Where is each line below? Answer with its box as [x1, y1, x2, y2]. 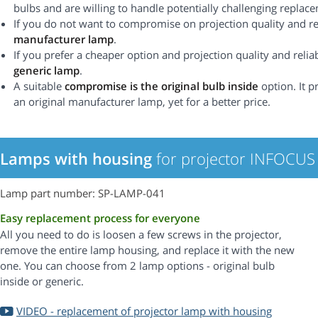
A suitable [13, 79, 65, 94]
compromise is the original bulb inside [65, 79, 258, 94]
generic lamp [13, 63, 79, 78]
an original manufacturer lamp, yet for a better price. [13, 94, 270, 109]
